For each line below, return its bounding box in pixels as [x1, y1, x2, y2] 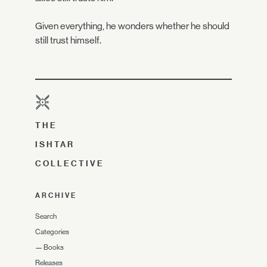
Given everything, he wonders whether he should [35, 20, 229, 32]
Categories [35, 227, 69, 236]
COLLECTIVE [35, 158, 104, 168]
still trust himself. [35, 34, 101, 46]
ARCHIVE [35, 191, 77, 200]
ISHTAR [35, 139, 74, 149]
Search [35, 212, 57, 221]
